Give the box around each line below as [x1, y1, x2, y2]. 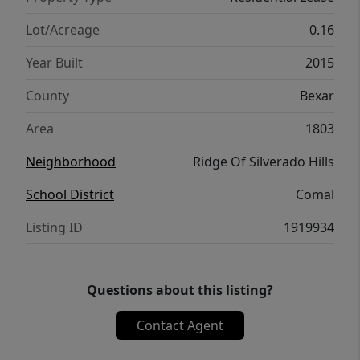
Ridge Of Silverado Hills [193, 153, 334, 171]
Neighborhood [26, 153, 116, 171]
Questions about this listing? [87, 281, 273, 300]
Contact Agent [137, 317, 223, 335]
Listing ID [26, 219, 83, 237]
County [26, 87, 69, 105]
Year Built [26, 54, 83, 72]
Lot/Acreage [26, 21, 100, 39]
